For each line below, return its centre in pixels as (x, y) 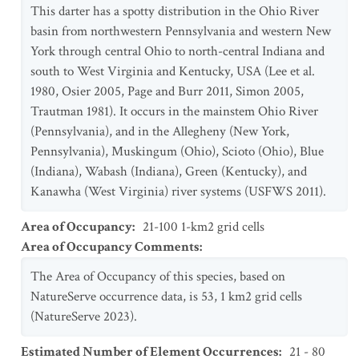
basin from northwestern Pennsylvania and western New (181, 31)
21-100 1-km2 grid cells (204, 227)
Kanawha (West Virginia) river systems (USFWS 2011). (178, 192)
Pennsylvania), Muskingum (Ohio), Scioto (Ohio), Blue (177, 151)
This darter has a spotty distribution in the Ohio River (175, 11)
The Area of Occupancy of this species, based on (158, 276)
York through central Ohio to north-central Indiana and (177, 51)
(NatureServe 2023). (84, 317)
